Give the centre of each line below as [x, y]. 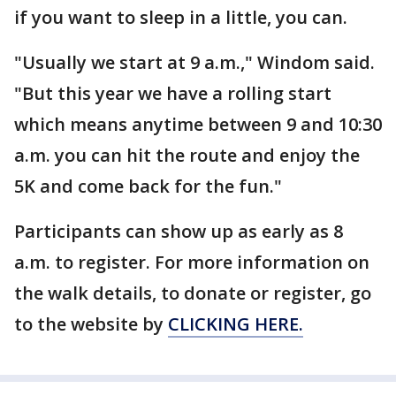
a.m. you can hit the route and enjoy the [187, 155]
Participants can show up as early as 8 [179, 231]
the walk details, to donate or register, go [193, 293]
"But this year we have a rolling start [173, 93]
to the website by [91, 324]
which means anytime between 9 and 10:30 [198, 124]
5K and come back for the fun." [148, 186]
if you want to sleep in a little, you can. [181, 17]
